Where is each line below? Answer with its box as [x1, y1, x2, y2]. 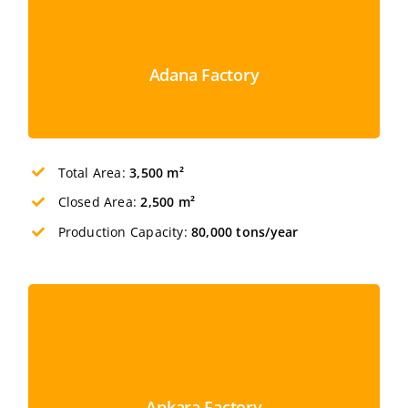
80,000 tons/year [191, 223, 299, 241]
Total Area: [57, 163, 130, 181]
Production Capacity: [57, 223, 192, 241]
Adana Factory [148, 63, 260, 86]
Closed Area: [57, 193, 141, 211]
